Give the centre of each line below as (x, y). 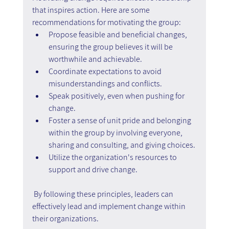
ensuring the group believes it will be (111, 47)
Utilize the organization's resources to (113, 157)
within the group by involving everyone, (116, 132)
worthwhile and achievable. (95, 59)
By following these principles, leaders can (103, 194)
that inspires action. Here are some (91, 10)
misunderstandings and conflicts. (105, 83)
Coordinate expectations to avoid (106, 71)
